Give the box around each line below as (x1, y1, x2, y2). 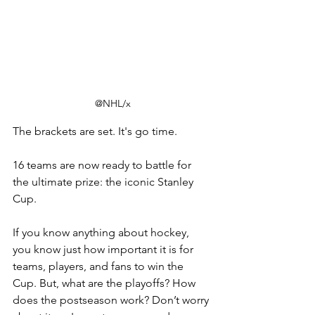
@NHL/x (94, 97, 131, 110)
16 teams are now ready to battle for (13, 158, 194, 172)
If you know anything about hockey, (13, 226, 192, 240)
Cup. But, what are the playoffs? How (13, 276, 198, 290)
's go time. (124, 124, 177, 139)
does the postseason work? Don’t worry (13, 293, 212, 307)
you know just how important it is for (13, 243, 196, 257)
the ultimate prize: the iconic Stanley (13, 175, 196, 189)
